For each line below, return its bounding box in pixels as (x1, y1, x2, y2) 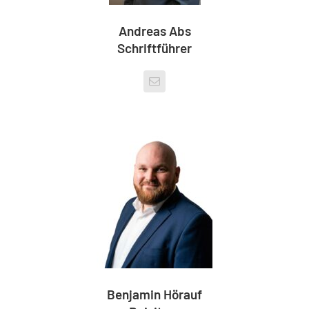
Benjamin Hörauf (107, 286, 202, 302)
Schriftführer (117, 40, 192, 56)
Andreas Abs (118, 23, 191, 39)
